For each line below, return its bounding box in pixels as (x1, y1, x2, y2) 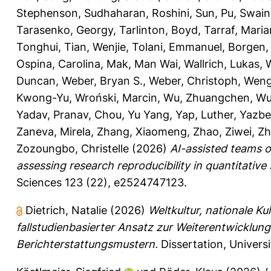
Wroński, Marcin (75, 91, 157, 104)
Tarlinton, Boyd (119, 23, 198, 36)
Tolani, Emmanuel (132, 40, 222, 53)
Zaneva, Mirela (16, 125, 91, 138)
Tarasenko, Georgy (16, 23, 113, 36)
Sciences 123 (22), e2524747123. (16, 175, 187, 189)
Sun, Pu (195, 6, 233, 19)
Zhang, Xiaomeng (97, 125, 187, 138)
